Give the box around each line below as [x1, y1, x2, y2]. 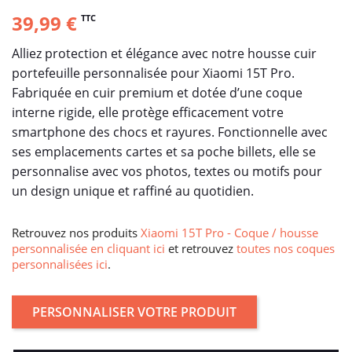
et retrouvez [165, 240, 236, 256]
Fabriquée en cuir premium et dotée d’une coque [12, 83, 302, 101]
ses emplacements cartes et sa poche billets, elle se [12, 142, 316, 160]
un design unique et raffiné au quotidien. [12, 181, 254, 200]
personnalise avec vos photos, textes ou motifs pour [12, 162, 322, 180]
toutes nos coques [236, 240, 335, 256]
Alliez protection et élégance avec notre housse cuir [12, 44, 317, 62]
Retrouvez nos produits [12, 224, 141, 240]
